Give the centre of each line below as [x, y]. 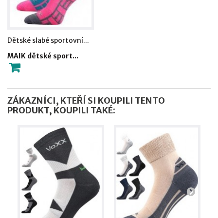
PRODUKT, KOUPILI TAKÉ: [61, 110]
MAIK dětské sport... [43, 56]
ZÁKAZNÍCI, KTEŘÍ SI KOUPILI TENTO [86, 101]
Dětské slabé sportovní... [48, 40]
